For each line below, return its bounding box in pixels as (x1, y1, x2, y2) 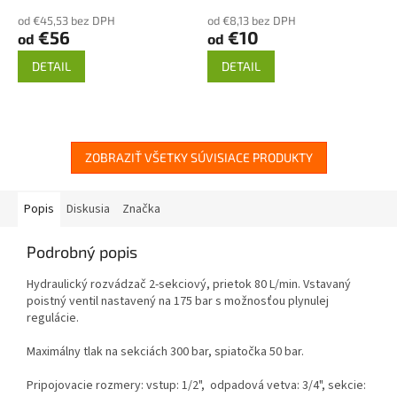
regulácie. (27, 308, 79, 327)
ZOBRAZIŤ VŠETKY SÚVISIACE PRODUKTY (84, 149, 313, 165)
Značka (122, 199, 160, 218)
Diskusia (66, 199, 110, 218)
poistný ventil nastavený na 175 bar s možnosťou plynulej (27, 292, 329, 310)
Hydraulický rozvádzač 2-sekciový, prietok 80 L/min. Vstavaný (27, 275, 351, 293)
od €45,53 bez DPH (18, 12, 115, 27)
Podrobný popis (27, 241, 137, 261)
